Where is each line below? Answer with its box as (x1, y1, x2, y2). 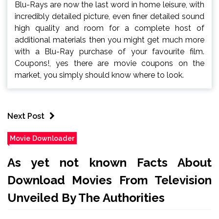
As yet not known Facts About (7, 155, 212, 170)
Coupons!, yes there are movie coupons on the (15, 58, 204, 68)
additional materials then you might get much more (15, 35, 204, 44)
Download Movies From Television (7, 173, 212, 187)
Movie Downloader (10, 133, 74, 142)
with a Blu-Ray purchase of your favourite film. (15, 46, 204, 56)
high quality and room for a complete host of (15, 23, 204, 33)
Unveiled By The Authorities (7, 190, 165, 205)
